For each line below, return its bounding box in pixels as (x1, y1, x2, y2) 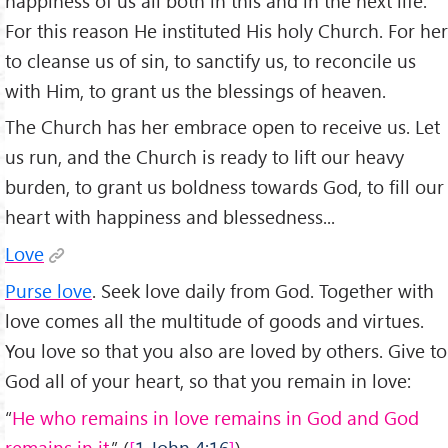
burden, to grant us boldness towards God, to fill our (5, 174, 444, 200)
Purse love (5, 278, 92, 304)
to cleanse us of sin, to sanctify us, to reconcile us (5, 47, 416, 73)
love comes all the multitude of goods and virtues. (5, 308, 424, 334)
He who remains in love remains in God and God (12, 405, 419, 431)
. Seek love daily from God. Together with (92, 278, 434, 304)
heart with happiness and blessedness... (5, 204, 335, 230)
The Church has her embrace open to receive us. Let (5, 114, 440, 140)
